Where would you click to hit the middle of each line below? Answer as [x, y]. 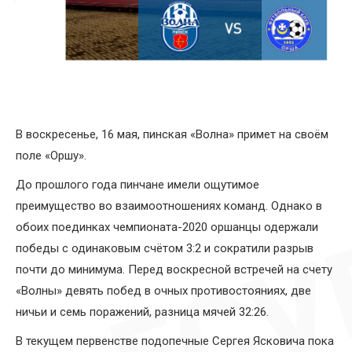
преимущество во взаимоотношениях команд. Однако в [169, 206]
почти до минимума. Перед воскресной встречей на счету [174, 270]
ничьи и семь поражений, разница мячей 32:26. [142, 312]
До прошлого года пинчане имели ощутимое [137, 185]
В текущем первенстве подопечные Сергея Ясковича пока [175, 341]
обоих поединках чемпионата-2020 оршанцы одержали [167, 227]
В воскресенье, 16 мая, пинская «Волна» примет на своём [172, 135]
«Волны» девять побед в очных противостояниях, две [163, 291]
